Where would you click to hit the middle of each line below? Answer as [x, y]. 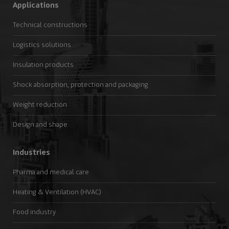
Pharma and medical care [51, 173]
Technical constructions [50, 25]
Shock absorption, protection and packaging [81, 85]
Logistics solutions [42, 45]
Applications [36, 6]
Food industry [34, 212]
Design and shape [40, 125]
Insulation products [43, 65]
